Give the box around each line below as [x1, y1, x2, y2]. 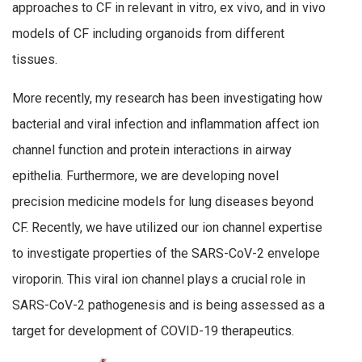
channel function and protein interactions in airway [12, 141, 292, 158]
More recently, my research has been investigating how [12, 90, 322, 106]
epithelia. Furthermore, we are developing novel [12, 167, 279, 183]
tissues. [12, 52, 57, 68]
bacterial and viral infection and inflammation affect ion [12, 116, 319, 132]
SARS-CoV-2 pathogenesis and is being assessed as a [12, 297, 325, 313]
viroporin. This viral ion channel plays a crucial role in [12, 271, 305, 287]
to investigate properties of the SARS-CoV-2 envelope [12, 245, 320, 261]
